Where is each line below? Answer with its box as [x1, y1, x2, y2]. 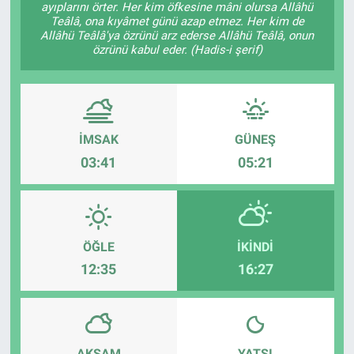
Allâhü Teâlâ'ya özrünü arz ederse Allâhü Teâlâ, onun [40, 28, 314, 43]
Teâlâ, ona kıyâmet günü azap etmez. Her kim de [50, 13, 304, 28]
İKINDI [237, 239, 274, 254]
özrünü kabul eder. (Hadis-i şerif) [92, 42, 262, 57]
